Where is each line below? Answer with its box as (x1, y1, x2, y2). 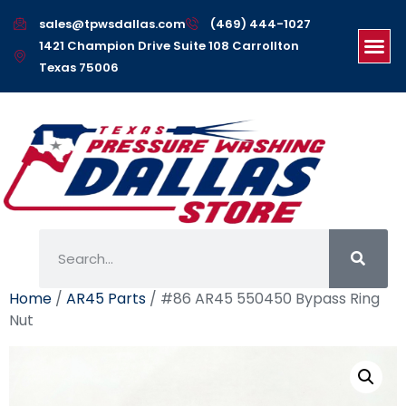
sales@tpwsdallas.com (38, 15, 186, 33)
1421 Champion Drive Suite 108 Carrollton (38, 37, 299, 54)
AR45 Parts (66, 288, 146, 309)
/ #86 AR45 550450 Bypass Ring (146, 288, 380, 309)
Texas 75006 (38, 59, 119, 76)
